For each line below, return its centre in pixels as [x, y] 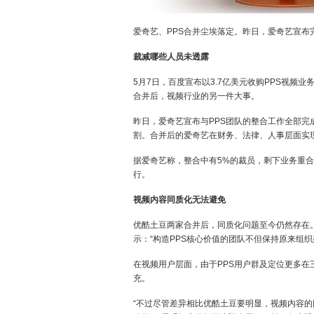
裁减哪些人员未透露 [171, 57]
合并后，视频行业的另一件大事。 [196, 96]
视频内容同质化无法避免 [179, 200]
